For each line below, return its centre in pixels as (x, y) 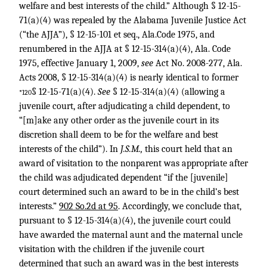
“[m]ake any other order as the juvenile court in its (119, 120)
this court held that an (189, 149)
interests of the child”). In (70, 149)
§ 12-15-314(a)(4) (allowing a (169, 92)
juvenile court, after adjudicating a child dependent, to (125, 106)
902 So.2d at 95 (89, 206)
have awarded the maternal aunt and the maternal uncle (131, 235)
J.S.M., (133, 149)
